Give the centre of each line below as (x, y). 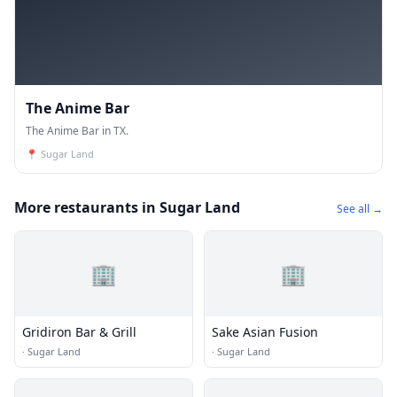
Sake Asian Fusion (265, 332)
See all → (360, 209)
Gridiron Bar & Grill (79, 332)
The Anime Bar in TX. (77, 131)
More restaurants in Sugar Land (127, 207)
